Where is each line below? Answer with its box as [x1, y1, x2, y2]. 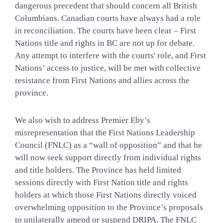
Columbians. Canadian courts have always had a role [14, 13, 201, 23]
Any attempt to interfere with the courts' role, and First [14, 51, 206, 61]
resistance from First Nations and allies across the [14, 76, 190, 86]
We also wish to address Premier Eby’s [14, 115, 150, 125]
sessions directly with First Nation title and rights [14, 177, 188, 187]
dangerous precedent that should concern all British [14, 1, 197, 11]
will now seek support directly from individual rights [14, 152, 201, 162]
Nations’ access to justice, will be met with [14, 63, 164, 73]
